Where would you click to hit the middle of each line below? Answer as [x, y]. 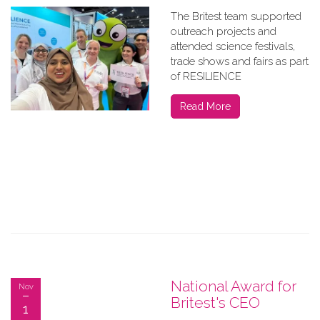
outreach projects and [224, 31]
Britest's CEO [215, 302]
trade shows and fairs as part [240, 61]
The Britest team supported [236, 16]
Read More [205, 106]
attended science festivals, [233, 46]
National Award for [234, 286]
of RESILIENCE [206, 76]
